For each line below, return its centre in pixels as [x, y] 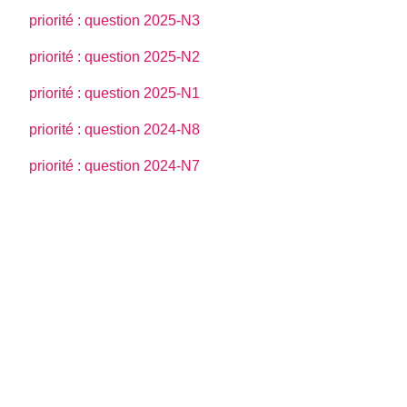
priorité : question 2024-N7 [115, 165]
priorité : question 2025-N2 [115, 56]
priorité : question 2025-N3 [115, 20]
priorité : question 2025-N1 [115, 93]
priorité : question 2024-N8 [115, 129]
